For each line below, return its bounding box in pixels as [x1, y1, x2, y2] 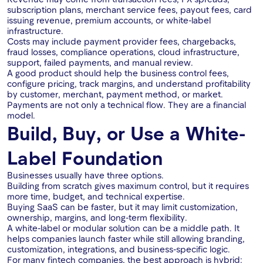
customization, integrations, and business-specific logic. [7, 244, 230, 255]
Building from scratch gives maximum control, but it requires [7, 180, 249, 191]
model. [7, 110, 35, 121]
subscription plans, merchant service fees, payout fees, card [7, 4, 252, 15]
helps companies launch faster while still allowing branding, [7, 233, 245, 244]
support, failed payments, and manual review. [7, 57, 193, 68]
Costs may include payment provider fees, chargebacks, [7, 36, 236, 47]
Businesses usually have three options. [7, 170, 164, 181]
